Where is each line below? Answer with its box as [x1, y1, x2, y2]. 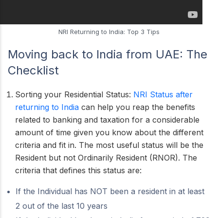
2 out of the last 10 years [16, 201, 108, 211]
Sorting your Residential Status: [15, 90, 133, 99]
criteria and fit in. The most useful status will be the [15, 140, 203, 150]
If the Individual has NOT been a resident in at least [16, 186, 204, 196]
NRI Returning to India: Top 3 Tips [58, 28, 160, 36]
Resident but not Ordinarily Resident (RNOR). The [15, 153, 197, 163]
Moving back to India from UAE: [8, 47, 186, 61]
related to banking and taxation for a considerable [15, 115, 200, 125]
